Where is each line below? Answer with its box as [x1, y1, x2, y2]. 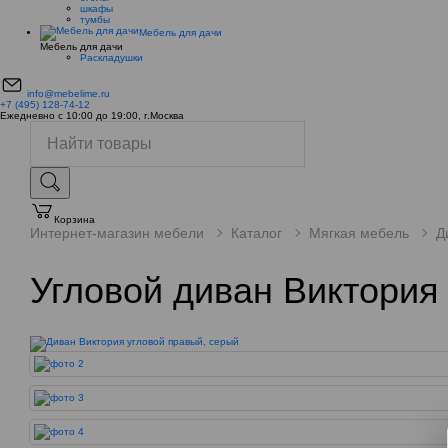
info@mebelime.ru [27, 88, 110, 99]
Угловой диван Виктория [30, 270, 439, 312]
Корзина [54, 214, 95, 225]
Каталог [231, 225, 282, 241]
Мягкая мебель [309, 225, 409, 241]
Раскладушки [80, 52, 143, 63]
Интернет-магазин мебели [30, 225, 204, 241]
